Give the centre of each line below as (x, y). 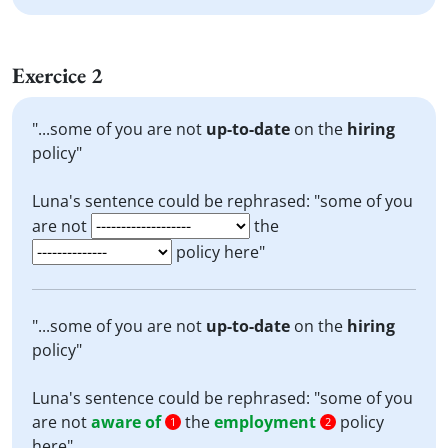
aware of (126, 422)
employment (265, 422)
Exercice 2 (57, 75)
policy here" (218, 252)
